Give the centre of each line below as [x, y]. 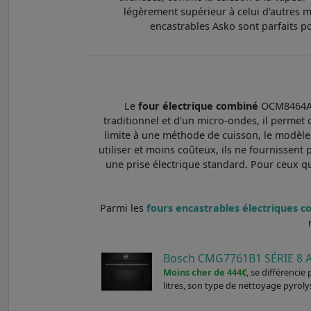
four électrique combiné [199, 106]
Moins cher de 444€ [205, 272]
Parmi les [123, 208]
